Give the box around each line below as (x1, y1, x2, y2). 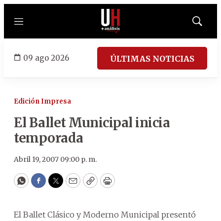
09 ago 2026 (23, 53, 69, 63)
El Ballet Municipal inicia (14, 114, 170, 131)
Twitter (55, 179, 88, 191)
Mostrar (196, 20, 219, 28)
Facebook (37, 179, 79, 191)
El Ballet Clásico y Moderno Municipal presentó (14, 210, 196, 220)
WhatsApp (20, 179, 67, 191)
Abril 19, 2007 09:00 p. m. (14, 155, 97, 164)
